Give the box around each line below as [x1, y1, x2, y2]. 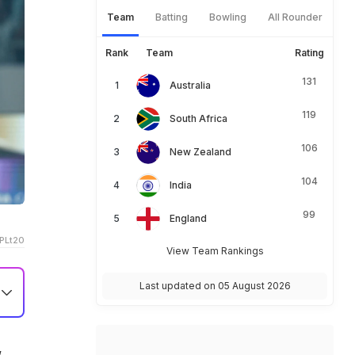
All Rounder [267, 11, 323, 23]
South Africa [170, 113, 227, 124]
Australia [170, 79, 211, 91]
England [170, 212, 207, 224]
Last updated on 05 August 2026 [139, 280, 291, 292]
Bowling [208, 11, 246, 23]
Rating [294, 47, 324, 59]
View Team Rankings [166, 245, 264, 257]
